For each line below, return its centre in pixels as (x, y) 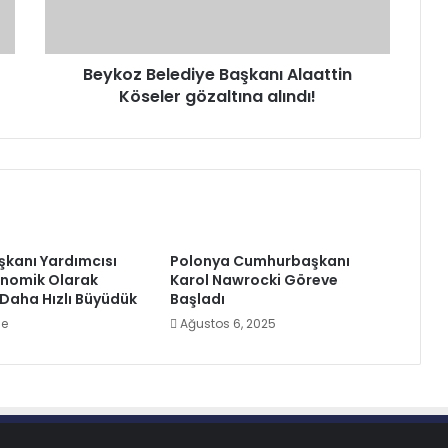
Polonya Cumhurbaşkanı (259, 261)
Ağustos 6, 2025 (227, 323)
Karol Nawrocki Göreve (253, 280)
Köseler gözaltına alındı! (217, 96)
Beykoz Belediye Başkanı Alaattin (217, 74)
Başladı (197, 299)
